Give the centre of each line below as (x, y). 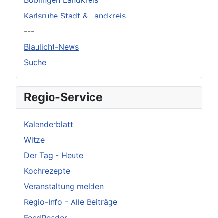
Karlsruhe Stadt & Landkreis (75, 16)
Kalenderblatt (48, 124)
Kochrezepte (47, 171)
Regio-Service (63, 97)
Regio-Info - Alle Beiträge (71, 202)
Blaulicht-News (51, 47)
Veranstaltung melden (64, 186)
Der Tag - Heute (54, 155)
